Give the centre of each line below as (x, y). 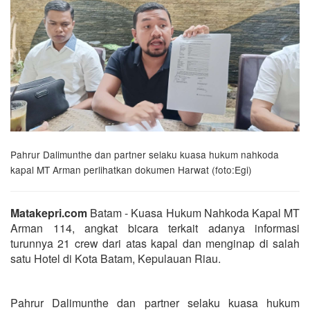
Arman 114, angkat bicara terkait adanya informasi (155, 228)
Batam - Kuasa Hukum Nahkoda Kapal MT (193, 212)
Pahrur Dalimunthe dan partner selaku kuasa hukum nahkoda (145, 154)
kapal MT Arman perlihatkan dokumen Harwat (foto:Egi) (131, 169)
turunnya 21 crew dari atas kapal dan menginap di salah (155, 243)
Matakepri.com (49, 212)
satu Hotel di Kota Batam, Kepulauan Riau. (116, 258)
